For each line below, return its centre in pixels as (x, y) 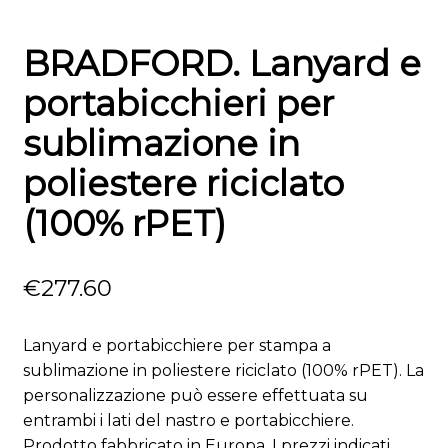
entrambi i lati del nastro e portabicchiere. (188, 421)
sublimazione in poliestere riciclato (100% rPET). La (223, 371)
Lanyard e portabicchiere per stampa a (176, 346)
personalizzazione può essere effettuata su (195, 396)
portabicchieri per (178, 103)
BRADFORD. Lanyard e (221, 63)
